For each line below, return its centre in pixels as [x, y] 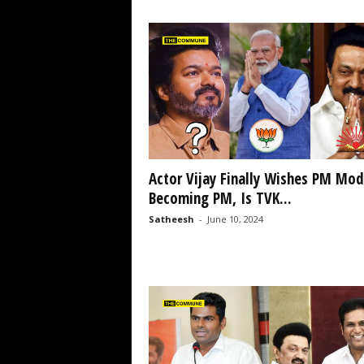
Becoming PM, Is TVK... [220, 199]
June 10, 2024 [235, 219]
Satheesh [171, 219]
